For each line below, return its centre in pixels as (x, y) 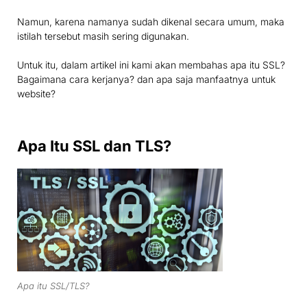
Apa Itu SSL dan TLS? (94, 146)
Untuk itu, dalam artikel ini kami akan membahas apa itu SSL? (151, 65)
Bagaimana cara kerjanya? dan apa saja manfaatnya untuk (146, 79)
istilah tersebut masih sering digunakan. (103, 36)
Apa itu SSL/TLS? (53, 285)
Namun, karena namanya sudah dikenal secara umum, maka (151, 22)
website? (36, 94)
